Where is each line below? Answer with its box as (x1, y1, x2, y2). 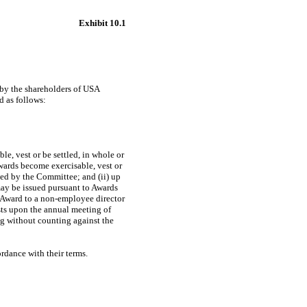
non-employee (40, 193, 94, 204)
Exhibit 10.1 (79, 18, 126, 28)
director (93, 193, 125, 204)
